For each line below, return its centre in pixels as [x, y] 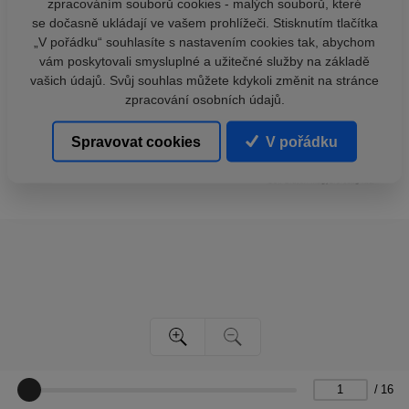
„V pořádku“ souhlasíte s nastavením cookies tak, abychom [204, 42]
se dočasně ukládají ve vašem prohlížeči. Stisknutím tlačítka [204, 22]
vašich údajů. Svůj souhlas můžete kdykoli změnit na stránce [204, 80]
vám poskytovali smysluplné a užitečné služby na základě [204, 61]
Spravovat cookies [136, 142]
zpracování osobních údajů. [204, 99]
